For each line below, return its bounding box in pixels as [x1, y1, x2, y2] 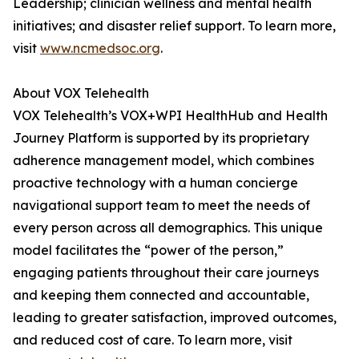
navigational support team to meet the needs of [13, 197, 310, 214]
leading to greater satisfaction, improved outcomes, [13, 309, 337, 326]
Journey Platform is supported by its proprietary [13, 130, 309, 147]
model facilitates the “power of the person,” [13, 242, 284, 259]
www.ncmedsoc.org [40, 40, 160, 57]
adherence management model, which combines [13, 152, 314, 169]
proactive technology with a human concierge [13, 175, 298, 192]
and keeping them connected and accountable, [13, 287, 309, 304]
